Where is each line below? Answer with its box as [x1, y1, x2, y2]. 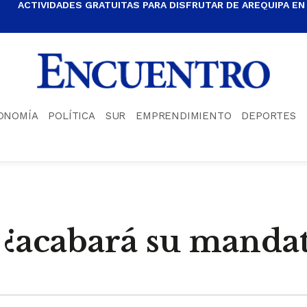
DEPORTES [241, 109, 296, 122]
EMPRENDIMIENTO [136, 109, 232, 122]
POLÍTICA [48, 109, 95, 122]
